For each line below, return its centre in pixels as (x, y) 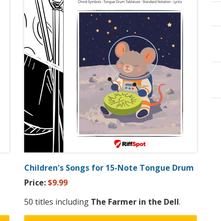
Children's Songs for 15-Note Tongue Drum (109, 168)
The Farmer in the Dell (135, 202)
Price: (36, 183)
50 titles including (57, 202)
